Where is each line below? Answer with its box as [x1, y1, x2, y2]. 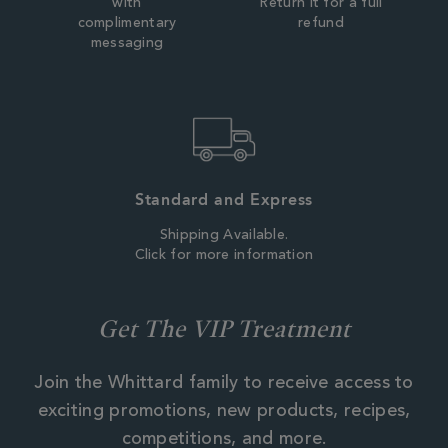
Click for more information [134, 249, 314, 264]
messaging [90, 37, 164, 52]
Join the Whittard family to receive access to [34, 375, 414, 394]
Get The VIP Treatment [97, 312, 351, 345]
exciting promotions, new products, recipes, [37, 403, 411, 422]
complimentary [77, 17, 177, 32]
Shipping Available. [159, 229, 289, 244]
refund [298, 17, 344, 32]
